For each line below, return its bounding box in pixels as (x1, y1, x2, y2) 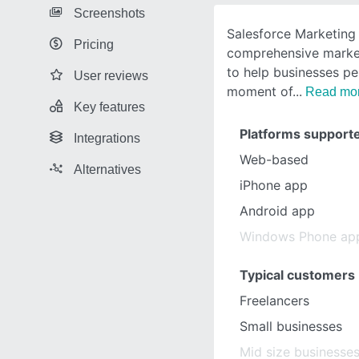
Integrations (74, 131, 140, 145)
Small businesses (240, 318, 342, 334)
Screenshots (74, 6, 145, 20)
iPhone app (240, 177, 308, 193)
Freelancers (240, 292, 309, 309)
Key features (74, 99, 145, 114)
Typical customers (240, 267, 355, 283)
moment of (227, 83, 292, 99)
